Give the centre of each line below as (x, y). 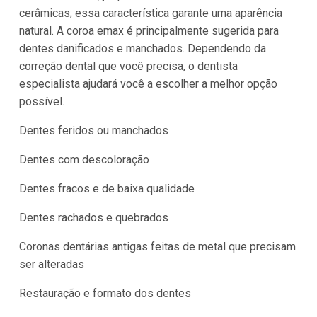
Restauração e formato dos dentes (105, 293)
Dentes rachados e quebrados (93, 217)
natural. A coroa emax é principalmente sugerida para (149, 30)
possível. (41, 101)
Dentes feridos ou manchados (93, 130)
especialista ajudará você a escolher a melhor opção (148, 83)
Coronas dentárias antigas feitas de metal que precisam (157, 246)
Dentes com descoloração (84, 159)
